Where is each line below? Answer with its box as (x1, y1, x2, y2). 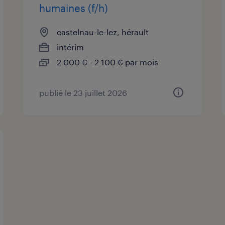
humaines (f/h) (39, 2, 108, 14)
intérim (57, 42, 84, 52)
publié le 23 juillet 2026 (39, 87, 128, 97)
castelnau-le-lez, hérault (57, 27, 149, 37)
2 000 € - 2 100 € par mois (57, 57, 159, 67)
